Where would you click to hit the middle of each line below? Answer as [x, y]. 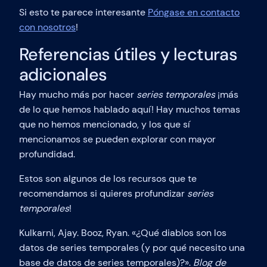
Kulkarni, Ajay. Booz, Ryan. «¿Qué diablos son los [123, 232]
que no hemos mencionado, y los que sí [105, 124]
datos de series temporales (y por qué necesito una [132, 247]
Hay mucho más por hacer [78, 94]
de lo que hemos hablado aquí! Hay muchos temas [130, 109]
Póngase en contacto [194, 13]
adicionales [63, 75]
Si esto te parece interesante [83, 13]
